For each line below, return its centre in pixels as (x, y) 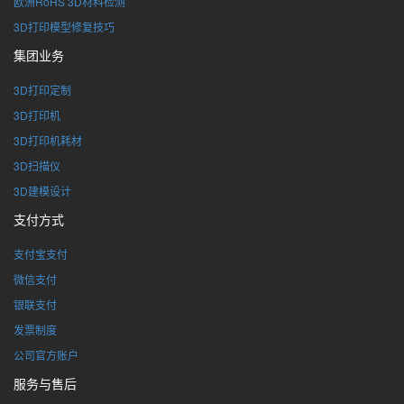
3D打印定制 (42, 90)
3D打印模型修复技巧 (64, 27)
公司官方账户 (46, 355)
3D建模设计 (42, 191)
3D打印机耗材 (48, 140)
